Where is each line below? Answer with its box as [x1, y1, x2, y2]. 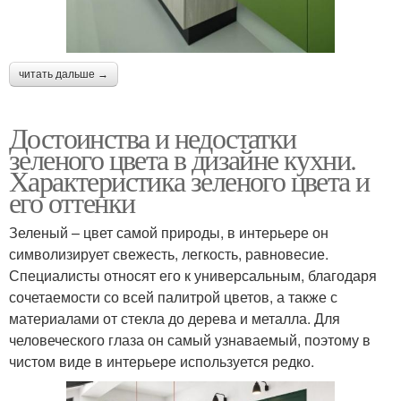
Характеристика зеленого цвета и [9, 161, 370, 200]
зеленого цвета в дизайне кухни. [9, 140, 356, 179]
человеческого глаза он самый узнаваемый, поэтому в [9, 329, 371, 351]
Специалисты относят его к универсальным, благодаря [9, 265, 377, 286]
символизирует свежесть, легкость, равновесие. [9, 243, 328, 265]
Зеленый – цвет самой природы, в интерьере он [9, 222, 328, 243]
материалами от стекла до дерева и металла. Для [9, 308, 340, 329]
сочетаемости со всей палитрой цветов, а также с [9, 286, 337, 308]
